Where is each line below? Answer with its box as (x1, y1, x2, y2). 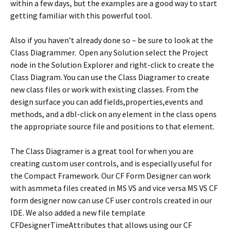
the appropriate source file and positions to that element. (10, 121, 215, 131)
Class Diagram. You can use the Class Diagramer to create (10, 72, 209, 82)
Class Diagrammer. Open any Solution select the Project (10, 47, 208, 57)
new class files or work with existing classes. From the (10, 84, 199, 94)
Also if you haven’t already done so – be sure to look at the (10, 35, 213, 45)
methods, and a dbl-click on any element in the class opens (10, 109, 217, 119)
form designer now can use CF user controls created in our (10, 195, 212, 205)
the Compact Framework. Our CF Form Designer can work (10, 170, 210, 181)
